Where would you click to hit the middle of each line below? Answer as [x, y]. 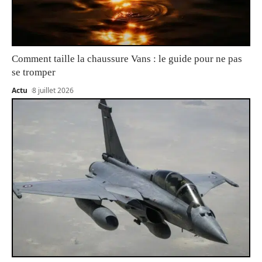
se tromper [34, 73]
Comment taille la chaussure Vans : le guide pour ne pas [127, 59]
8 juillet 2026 [53, 91]
